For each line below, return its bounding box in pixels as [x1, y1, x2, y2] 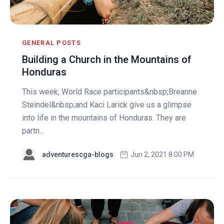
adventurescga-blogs [42, 150, 113, 159]
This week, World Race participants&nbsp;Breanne [22, 87, 197, 97]
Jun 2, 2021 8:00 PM [130, 150, 194, 159]
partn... [22, 126, 44, 136]
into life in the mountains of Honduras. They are [22, 113, 186, 123]
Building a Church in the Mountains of [22, 53, 191, 66]
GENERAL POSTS [22, 39, 81, 47]
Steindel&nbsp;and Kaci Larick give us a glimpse [22, 100, 191, 110]
